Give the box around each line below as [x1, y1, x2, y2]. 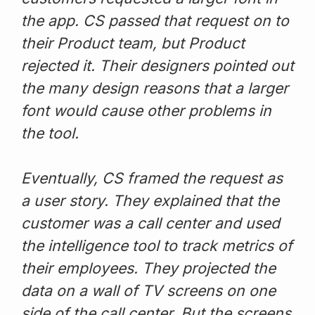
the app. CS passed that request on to [21, 11, 289, 30]
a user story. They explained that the [21, 191, 279, 210]
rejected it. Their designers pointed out [21, 56, 294, 75]
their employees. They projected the [21, 258, 276, 277]
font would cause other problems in [21, 101, 271, 120]
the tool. [21, 123, 79, 142]
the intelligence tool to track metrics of [21, 236, 292, 255]
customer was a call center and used [21, 213, 280, 232]
